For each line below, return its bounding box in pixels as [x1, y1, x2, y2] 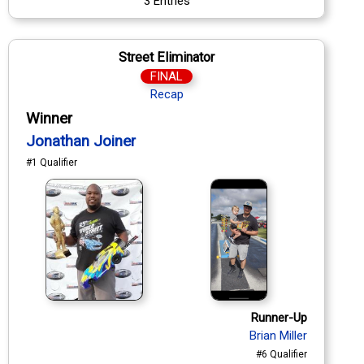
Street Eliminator [119, 49, 214, 65]
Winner [26, 109, 72, 128]
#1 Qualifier [26, 156, 77, 168]
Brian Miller [249, 327, 307, 343]
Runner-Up [251, 310, 307, 325]
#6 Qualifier [256, 348, 307, 360]
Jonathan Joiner [26, 132, 136, 150]
